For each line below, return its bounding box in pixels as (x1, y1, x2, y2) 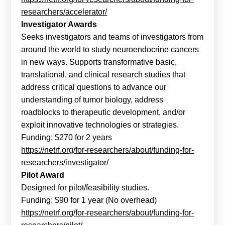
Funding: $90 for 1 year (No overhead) (21, 196, 157, 205)
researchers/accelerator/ (21, 8, 107, 17)
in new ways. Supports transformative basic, (21, 58, 177, 67)
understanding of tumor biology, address (21, 95, 164, 104)
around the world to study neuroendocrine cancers (21, 45, 199, 54)
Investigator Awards (21, 20, 97, 29)
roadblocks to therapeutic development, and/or (21, 108, 186, 117)
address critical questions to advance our (21, 83, 167, 92)
